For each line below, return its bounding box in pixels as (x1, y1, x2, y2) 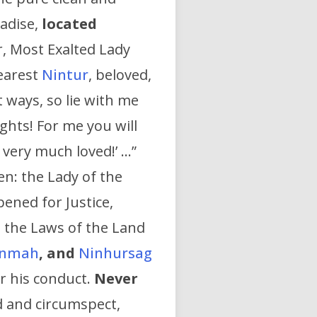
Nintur (42, 65, 88, 85)
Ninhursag (79, 243, 152, 263)
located (42, 14, 97, 34)
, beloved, (88, 65, 151, 85)
